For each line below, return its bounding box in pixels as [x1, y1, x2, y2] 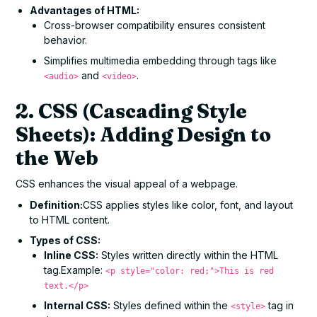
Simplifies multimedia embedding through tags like [44, 54, 277, 67]
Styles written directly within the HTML [98, 248, 279, 261]
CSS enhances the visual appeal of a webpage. [16, 177, 238, 190]
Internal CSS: [44, 299, 111, 311]
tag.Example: [44, 263, 106, 276]
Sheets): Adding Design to [16, 122, 272, 146]
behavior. [44, 33, 88, 46]
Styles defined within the [110, 299, 231, 311]
